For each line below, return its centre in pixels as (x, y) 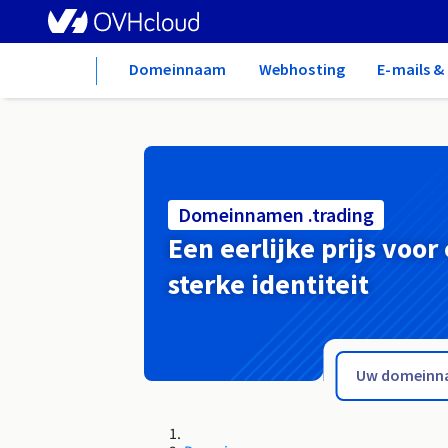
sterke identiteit (268, 284)
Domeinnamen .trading (276, 215)
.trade (33, 300)
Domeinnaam (178, 69)
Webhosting (302, 69)
